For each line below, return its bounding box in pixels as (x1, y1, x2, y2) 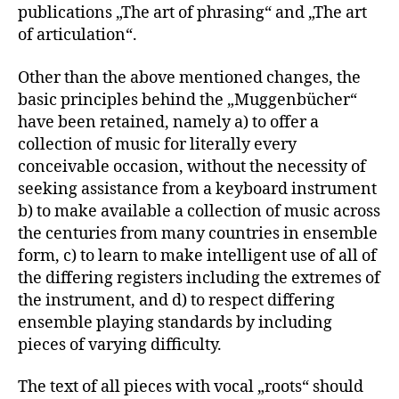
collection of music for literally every (18, 134, 297, 155)
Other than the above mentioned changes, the (18, 67, 361, 88)
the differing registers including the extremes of (18, 267, 380, 289)
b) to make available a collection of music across (18, 200, 380, 222)
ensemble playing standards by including (18, 312, 332, 333)
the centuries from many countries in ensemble (18, 223, 378, 244)
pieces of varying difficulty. (18, 334, 222, 355)
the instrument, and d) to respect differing (18, 289, 335, 311)
